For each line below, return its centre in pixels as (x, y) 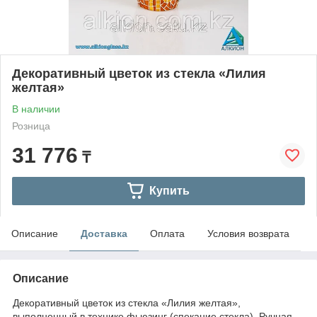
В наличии (36, 109)
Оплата (167, 233)
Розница (31, 126)
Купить (169, 190)
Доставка (104, 233)
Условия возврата (248, 233)
